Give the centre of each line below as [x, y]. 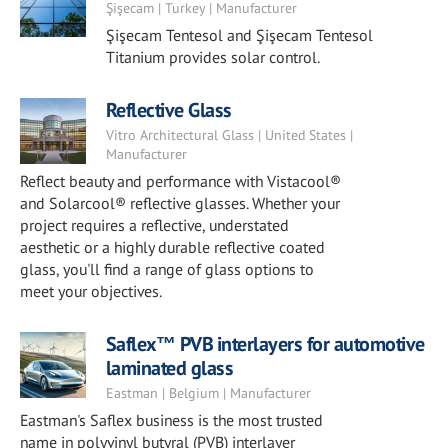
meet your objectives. [91, 291]
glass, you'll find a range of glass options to [167, 269]
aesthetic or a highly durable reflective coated [172, 247]
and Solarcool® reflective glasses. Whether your [180, 203]
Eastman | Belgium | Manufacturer [208, 393]
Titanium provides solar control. [212, 57]
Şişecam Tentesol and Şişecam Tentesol [239, 35]
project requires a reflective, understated [154, 225]
